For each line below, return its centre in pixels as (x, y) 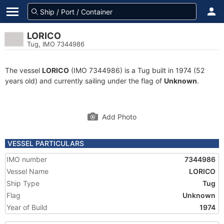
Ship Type (23, 183)
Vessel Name (27, 171)
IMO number (27, 159)
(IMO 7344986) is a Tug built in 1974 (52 (137, 70)
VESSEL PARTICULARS (46, 143)
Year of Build (27, 207)
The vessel (23, 70)
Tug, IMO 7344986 (56, 44)
